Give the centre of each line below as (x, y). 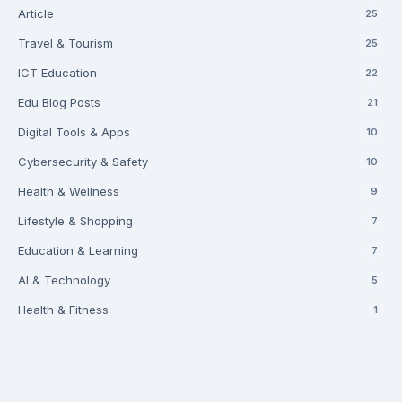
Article (36, 13)
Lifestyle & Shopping (75, 221)
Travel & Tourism (66, 43)
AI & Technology (64, 280)
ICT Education (57, 73)
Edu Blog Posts (59, 102)
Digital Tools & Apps (74, 132)
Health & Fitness (63, 310)
